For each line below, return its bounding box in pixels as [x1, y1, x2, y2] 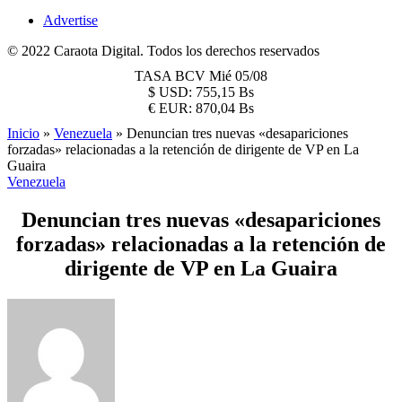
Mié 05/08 [209, 68, 267, 83]
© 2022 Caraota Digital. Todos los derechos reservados [7, 43, 319, 58]
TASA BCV [135, 68, 209, 83]
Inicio [7, 126, 39, 141]
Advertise [43, 13, 98, 28]
